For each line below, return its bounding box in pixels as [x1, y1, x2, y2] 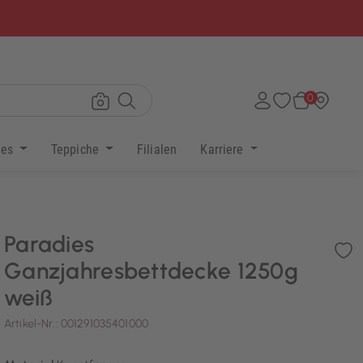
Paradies [4, 230, 95, 258]
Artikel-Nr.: [4, 317, 61, 331]
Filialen [136, 141, 177, 157]
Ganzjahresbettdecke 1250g [4, 257, 298, 285]
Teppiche [50, 141, 103, 157]
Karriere [200, 141, 247, 157]
